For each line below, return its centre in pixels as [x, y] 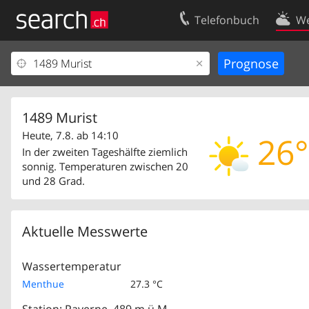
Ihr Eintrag [44, 63]
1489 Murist [60, 118]
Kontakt [264, 63]
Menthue [43, 284]
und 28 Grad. [53, 181]
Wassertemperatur [72, 266]
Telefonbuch [227, 20]
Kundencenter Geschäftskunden [94, 86]
